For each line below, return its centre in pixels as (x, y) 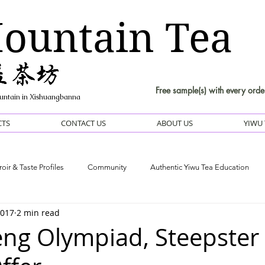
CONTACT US (83, 123)
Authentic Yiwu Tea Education (200, 167)
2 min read (38, 213)
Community (107, 167)
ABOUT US (175, 123)
